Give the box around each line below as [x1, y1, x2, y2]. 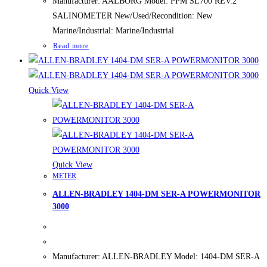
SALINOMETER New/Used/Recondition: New [52, 11, 212, 20]
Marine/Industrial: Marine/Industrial [52, 26, 174, 35]
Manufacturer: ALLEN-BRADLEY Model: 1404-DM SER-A [52, 252, 259, 262]
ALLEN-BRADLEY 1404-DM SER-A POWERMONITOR [52, 189, 260, 198]
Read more [53, 41, 89, 50]
